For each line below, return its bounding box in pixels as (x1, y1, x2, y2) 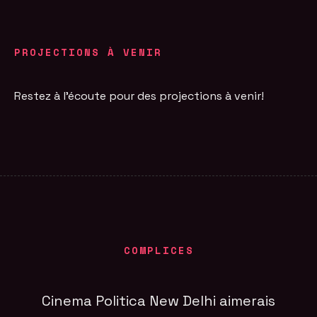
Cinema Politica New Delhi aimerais (42, 291, 275, 310)
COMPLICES (123, 242, 194, 258)
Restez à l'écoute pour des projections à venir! (14, 88, 265, 103)
